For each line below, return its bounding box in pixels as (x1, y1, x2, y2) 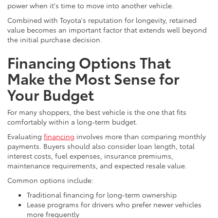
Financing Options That (7, 51, 171, 73)
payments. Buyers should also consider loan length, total (7, 141, 195, 151)
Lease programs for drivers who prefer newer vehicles (27, 199, 201, 209)
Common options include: (7, 175, 93, 185)
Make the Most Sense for (7, 67, 180, 89)
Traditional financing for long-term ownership (27, 189, 177, 200)
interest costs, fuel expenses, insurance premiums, (7, 150, 173, 161)
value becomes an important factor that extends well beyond (7, 24, 207, 35)
